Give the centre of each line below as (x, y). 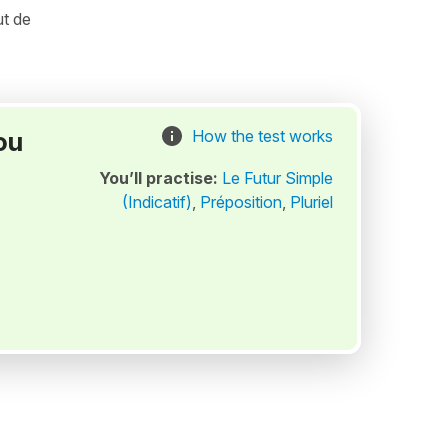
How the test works (262, 136)
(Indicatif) (156, 202)
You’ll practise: (160, 178)
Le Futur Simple (277, 178)
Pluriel (311, 202)
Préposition (240, 202)
